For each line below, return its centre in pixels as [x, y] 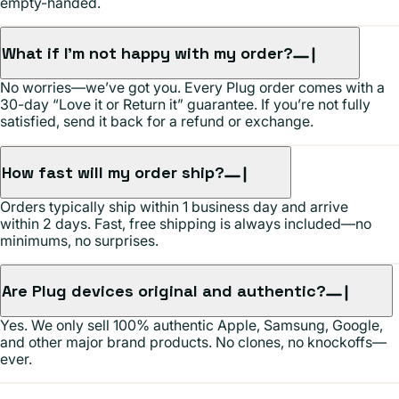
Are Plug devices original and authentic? [164, 291]
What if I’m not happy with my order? [147, 53]
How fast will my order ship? [113, 172]
